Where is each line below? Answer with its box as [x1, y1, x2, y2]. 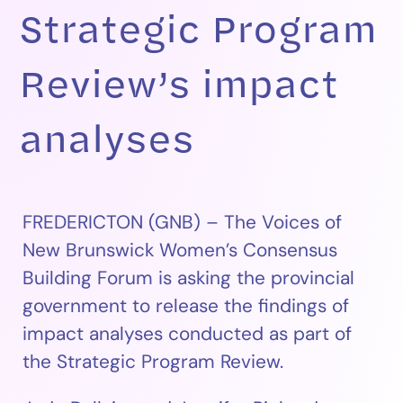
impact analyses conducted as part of [22, 321, 353, 346]
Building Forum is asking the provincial [22, 265, 355, 291]
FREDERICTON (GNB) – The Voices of [22, 210, 343, 235]
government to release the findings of [22, 293, 350, 318]
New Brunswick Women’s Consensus [22, 237, 338, 263]
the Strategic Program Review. [22, 349, 284, 374]
